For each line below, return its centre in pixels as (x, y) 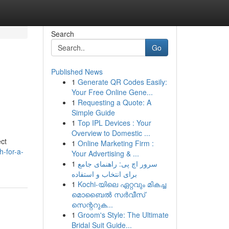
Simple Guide (93, 112)
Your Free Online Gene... (112, 92)
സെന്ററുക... (92, 204)
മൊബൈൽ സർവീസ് (108, 194)
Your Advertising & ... (105, 153)
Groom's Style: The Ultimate (123, 215)
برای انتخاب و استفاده (104, 174)
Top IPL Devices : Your (114, 123)
